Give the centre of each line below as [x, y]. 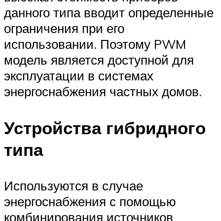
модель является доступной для [99, 60]
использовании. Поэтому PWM [95, 44]
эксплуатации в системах [79, 76]
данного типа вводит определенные [109, 13]
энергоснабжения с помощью [90, 201]
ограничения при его [64, 28]
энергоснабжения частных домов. [103, 92]
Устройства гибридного [105, 128]
